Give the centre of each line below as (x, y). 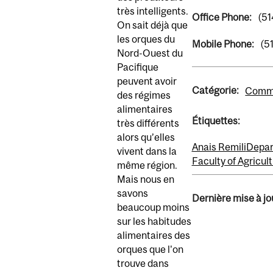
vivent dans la (147, 151)
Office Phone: (222, 17)
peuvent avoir (147, 81)
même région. (147, 165)
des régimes (144, 95)
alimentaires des (154, 236)
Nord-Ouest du (150, 53)
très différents (148, 123)
